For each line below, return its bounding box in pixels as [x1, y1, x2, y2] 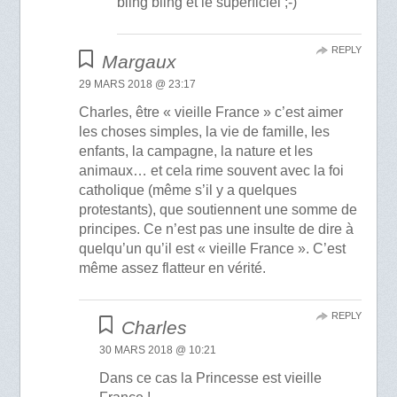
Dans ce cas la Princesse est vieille [98, 370, 322, 386]
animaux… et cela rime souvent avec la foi [79, 163, 345, 179]
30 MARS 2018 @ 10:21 [98, 344, 216, 357]
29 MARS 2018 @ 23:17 [79, 78, 197, 91]
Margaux [101, 51, 176, 73]
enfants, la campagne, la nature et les [79, 144, 314, 160]
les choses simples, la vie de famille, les [79, 124, 331, 140]
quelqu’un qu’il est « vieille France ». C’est [79, 241, 346, 257]
